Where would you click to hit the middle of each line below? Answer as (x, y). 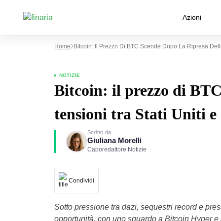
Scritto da (99, 132)
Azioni (192, 17)
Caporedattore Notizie (117, 149)
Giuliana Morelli (114, 141)
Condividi (81, 181)
